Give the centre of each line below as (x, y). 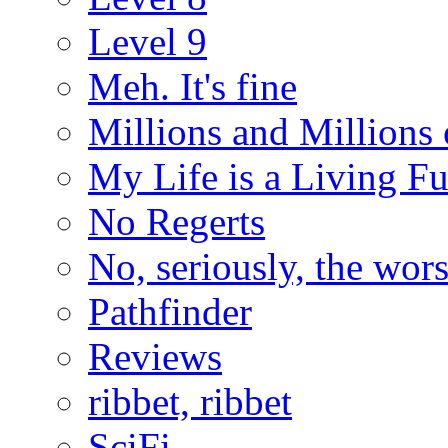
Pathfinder (170, 311)
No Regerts (176, 221)
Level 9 (147, 41)
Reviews (155, 356)
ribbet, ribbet (190, 401)
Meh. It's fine (192, 86)
